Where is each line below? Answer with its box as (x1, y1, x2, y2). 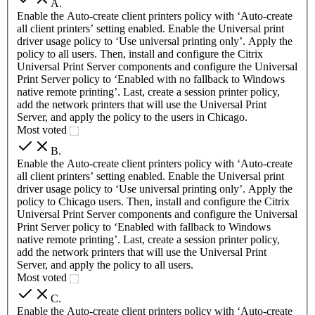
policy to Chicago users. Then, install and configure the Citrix (17, 195, 290, 207)
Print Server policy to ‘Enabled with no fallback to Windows (17, 72, 285, 85)
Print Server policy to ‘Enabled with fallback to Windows (17, 220, 271, 233)
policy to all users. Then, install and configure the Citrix (17, 47, 263, 60)
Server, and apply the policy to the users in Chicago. (17, 110, 247, 123)
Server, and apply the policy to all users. (17, 258, 193, 271)
